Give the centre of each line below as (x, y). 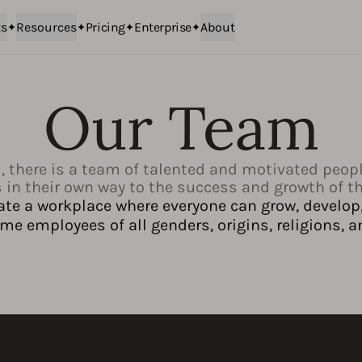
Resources (46, 27)
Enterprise (162, 27)
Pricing (105, 27)
